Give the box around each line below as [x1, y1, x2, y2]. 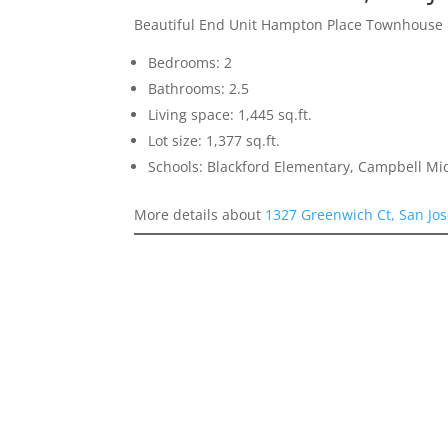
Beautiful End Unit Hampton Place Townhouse [134, 14, 444, 34]
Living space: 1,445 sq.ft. [148, 104, 313, 124]
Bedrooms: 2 [148, 52, 233, 72]
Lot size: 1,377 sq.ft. [148, 130, 281, 150]
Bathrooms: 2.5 [148, 78, 250, 98]
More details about [134, 204, 266, 224]
